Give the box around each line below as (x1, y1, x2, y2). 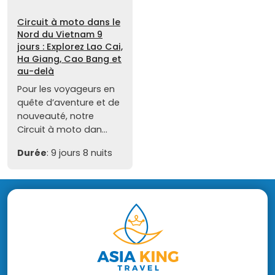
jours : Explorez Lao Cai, (17, 41, 123, 53)
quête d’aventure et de (17, 96, 120, 109)
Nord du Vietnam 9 (17, 28, 103, 41)
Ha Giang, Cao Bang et (17, 53, 122, 66)
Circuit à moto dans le (17, 16, 120, 29)
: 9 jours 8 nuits (47, 147, 112, 160)
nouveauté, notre (17, 110, 94, 123)
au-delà (17, 65, 54, 78)
